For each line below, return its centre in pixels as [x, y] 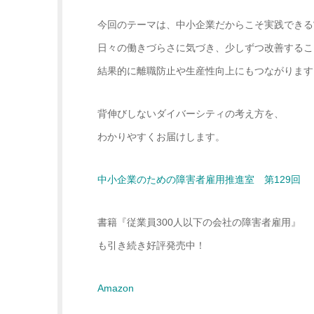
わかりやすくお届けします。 [161, 137]
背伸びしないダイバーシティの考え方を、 [191, 114]
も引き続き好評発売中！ [151, 246]
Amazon [116, 288]
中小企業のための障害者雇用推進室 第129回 [199, 180]
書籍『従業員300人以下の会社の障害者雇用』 [199, 223]
